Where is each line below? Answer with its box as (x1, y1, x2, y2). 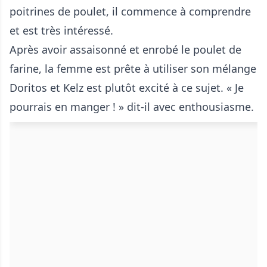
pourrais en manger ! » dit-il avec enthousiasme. (10, 100, 254, 114)
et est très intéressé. (10, 23, 113, 38)
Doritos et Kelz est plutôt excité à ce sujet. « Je (10, 80, 244, 95)
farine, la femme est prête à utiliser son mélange (10, 61, 256, 76)
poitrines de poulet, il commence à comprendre (10, 4, 251, 18)
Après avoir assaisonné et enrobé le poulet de (10, 42, 241, 57)
